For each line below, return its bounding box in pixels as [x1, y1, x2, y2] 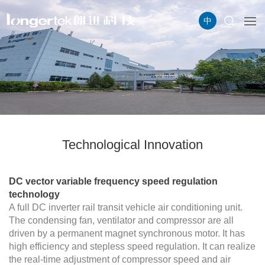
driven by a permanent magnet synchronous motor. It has [9, 228, 245, 239]
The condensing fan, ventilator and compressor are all [9, 215, 234, 226]
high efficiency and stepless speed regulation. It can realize [9, 241, 256, 252]
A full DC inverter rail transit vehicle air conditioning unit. [9, 202, 243, 213]
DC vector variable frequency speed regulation [9, 176, 218, 187]
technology [9, 189, 60, 200]
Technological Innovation [62, 137, 203, 153]
